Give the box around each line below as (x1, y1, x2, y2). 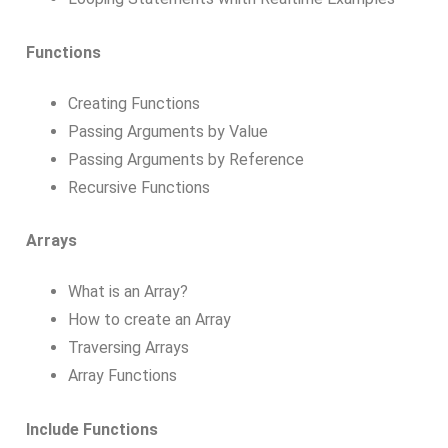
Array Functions (67, 366, 177, 386)
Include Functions (26, 419, 158, 439)
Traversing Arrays (67, 338, 189, 358)
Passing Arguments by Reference (67, 149, 304, 169)
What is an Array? (67, 282, 188, 302)
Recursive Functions (67, 177, 210, 197)
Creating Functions (67, 93, 200, 113)
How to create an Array (67, 310, 231, 330)
